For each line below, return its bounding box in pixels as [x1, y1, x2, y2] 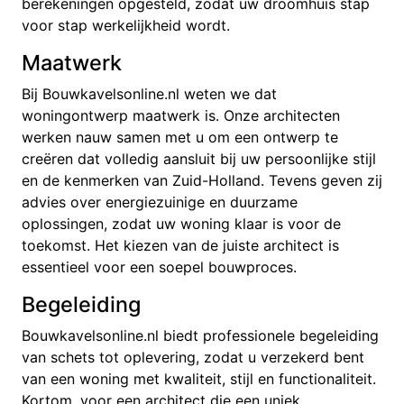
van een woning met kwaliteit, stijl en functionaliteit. [22, 369, 376, 388]
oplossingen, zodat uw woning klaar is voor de [22, 214, 341, 233]
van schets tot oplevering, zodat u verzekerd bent [22, 347, 364, 366]
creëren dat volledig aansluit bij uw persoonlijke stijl [22, 149, 376, 168]
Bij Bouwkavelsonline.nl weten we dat [22, 84, 277, 103]
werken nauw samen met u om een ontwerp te [22, 127, 338, 146]
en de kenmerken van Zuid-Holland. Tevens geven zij [22, 170, 382, 189]
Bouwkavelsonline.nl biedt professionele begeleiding [22, 326, 379, 344]
